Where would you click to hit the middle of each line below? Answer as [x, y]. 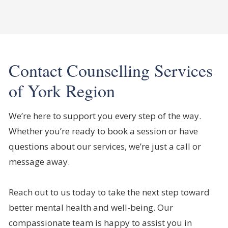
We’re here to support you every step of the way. [105, 116]
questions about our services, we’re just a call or [105, 147]
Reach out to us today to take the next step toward [109, 192]
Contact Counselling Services [111, 70]
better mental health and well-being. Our [91, 208]
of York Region [62, 91]
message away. [39, 162]
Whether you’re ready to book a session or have [103, 131]
